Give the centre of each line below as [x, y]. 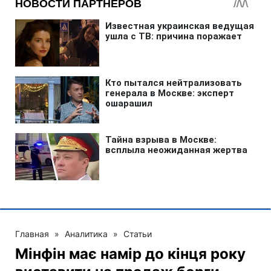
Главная [32, 233]
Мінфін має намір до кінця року [130, 253]
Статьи [138, 233]
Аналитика [86, 233]
